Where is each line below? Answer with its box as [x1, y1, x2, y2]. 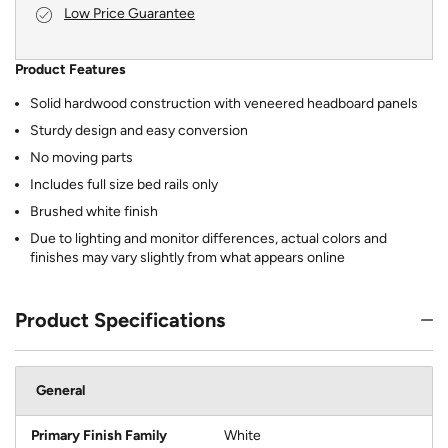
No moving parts [30, 148, 133, 166]
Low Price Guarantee [64, 4, 195, 22]
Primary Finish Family [31, 426, 167, 444]
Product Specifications [15, 307, 225, 332]
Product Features [15, 60, 126, 78]
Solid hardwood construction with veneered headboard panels [30, 94, 418, 112]
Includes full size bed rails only [30, 175, 218, 193]
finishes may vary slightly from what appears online [30, 248, 345, 266]
